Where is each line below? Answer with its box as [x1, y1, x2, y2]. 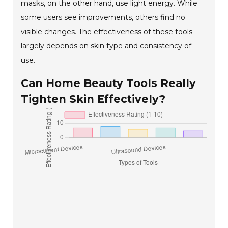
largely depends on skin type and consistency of [21, 41, 192, 51]
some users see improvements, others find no [21, 13, 186, 22]
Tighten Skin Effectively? [21, 93, 166, 106]
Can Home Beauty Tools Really [21, 77, 196, 90]
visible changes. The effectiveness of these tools [21, 27, 193, 37]
